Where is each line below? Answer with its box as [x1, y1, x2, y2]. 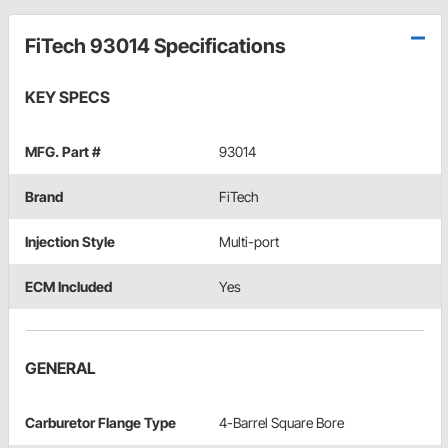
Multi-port [219, 232, 279, 250]
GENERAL [25, 357, 96, 378]
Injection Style [25, 232, 115, 250]
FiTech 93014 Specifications [25, 33, 286, 58]
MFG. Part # [25, 142, 101, 160]
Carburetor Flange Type [25, 413, 176, 431]
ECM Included [25, 277, 112, 295]
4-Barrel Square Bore [219, 413, 344, 431]
